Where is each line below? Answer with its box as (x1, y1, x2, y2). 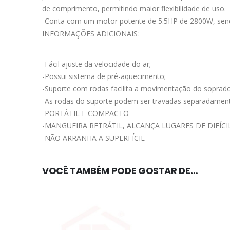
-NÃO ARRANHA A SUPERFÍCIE (42, 133, 145, 143)
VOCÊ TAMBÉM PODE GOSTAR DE (42, 164, 198, 178)
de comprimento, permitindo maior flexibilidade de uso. (42, 4, 226, 14)
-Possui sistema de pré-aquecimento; (42, 71, 166, 82)
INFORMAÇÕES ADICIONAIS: (42, 29, 140, 39)
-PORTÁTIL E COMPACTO (42, 108, 129, 119)
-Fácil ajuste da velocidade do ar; (42, 59, 151, 69)
